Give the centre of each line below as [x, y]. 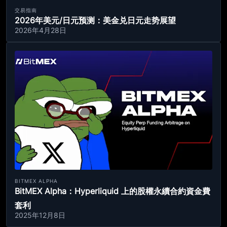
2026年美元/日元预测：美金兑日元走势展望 [95, 20]
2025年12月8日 [40, 215]
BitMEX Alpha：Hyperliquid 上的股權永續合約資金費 [112, 191]
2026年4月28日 [41, 30]
